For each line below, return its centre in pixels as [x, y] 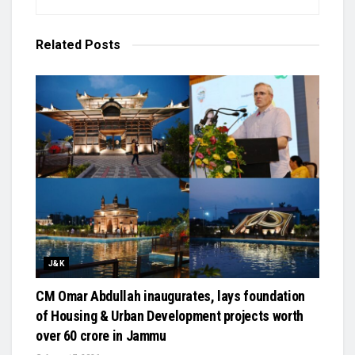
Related [59, 44]
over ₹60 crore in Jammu [101, 335]
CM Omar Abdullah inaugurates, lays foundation [170, 296]
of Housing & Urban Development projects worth [170, 315]
